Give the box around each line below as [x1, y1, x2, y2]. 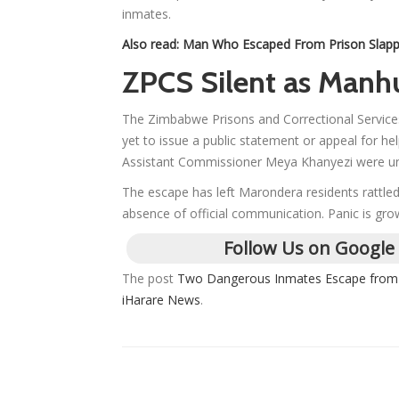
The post [122, 270, 177, 288]
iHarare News [122, 291, 200, 309]
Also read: [122, 36, 183, 53]
